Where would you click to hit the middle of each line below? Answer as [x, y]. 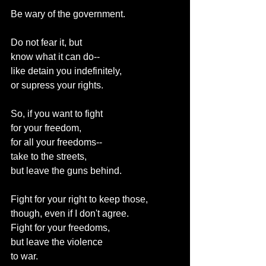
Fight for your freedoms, [60, 228]
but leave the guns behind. [66, 171]
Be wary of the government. [68, 14]
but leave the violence [57, 242]
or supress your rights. [57, 85]
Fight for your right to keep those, [79, 199]
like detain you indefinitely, [66, 71]
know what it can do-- [55, 57]
